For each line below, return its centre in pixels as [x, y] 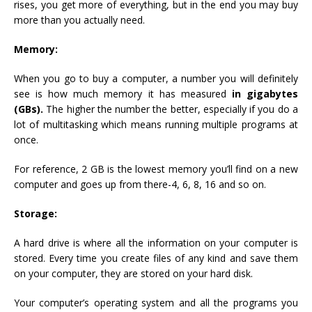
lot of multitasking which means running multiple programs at [156, 125]
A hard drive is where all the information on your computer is [156, 243]
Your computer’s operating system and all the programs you [156, 303]
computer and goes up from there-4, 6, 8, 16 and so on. [140, 185]
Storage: [36, 214]
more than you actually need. [79, 20]
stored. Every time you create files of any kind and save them [156, 258]
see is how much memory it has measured [123, 94]
